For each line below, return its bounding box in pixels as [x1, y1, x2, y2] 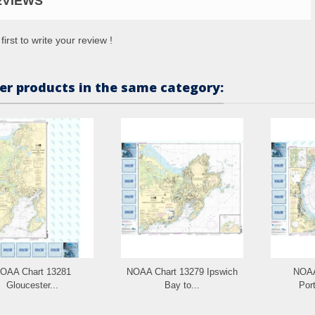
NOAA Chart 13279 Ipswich [126, 266, 238, 277]
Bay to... [164, 279, 200, 290]
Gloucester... [6, 279, 58, 290]
